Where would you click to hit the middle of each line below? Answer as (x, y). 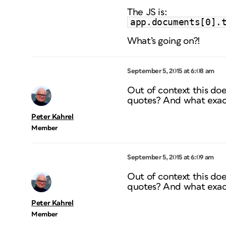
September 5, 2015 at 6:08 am (171, 71)
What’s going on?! (164, 41)
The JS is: (147, 13)
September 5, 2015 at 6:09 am (171, 158)
